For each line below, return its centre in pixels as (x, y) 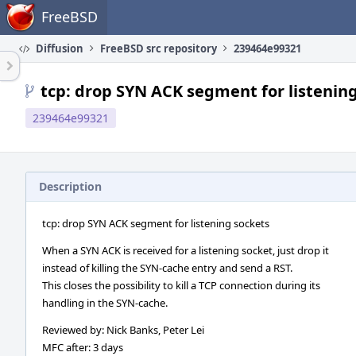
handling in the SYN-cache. (105, 303)
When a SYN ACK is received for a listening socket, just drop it (186, 250)
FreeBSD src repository (159, 48)
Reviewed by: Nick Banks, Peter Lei (123, 330)
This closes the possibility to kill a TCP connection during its (181, 285)
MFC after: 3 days (83, 347)
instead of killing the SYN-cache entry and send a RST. (167, 268)
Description (70, 186)
